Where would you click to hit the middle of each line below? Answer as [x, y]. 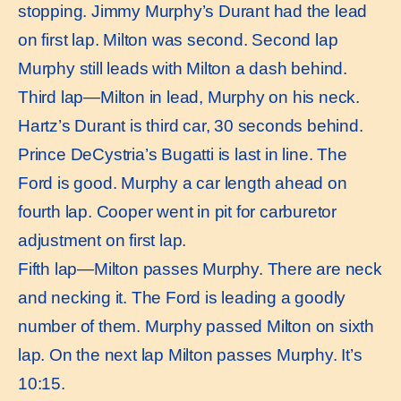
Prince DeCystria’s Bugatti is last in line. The [183, 154]
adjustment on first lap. [102, 240]
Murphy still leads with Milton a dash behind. [183, 68]
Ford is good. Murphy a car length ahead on [183, 183]
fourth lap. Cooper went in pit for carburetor [177, 211]
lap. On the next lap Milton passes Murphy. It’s [190, 354]
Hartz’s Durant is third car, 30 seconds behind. [191, 125]
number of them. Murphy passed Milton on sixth [196, 326]
